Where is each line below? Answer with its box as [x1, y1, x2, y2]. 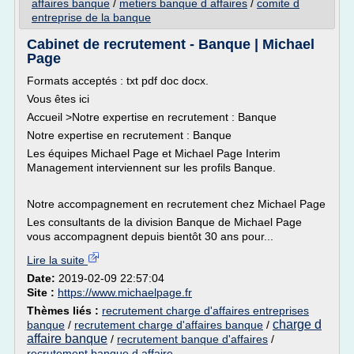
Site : [27, 286, 58, 299]
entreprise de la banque [32, 11, 151, 24]
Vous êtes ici [27, 92, 89, 105]
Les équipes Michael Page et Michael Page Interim [27, 147, 281, 160]
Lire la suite [27, 254, 88, 266]
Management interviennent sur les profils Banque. [27, 161, 276, 174]
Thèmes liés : [27, 304, 102, 317]
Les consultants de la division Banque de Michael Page [27, 216, 302, 228]
